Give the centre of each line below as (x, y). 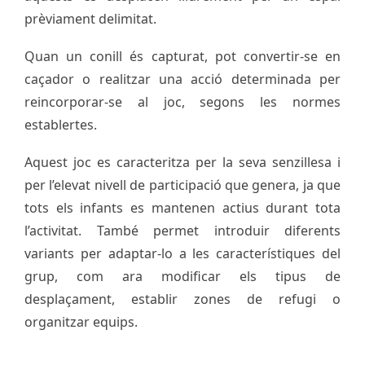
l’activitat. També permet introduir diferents (182, 230)
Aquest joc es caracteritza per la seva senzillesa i (182, 162)
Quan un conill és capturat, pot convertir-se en (182, 56)
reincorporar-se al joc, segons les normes (182, 101)
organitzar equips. (81, 321)
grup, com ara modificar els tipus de (182, 276)
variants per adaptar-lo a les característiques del (182, 253)
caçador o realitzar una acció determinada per (182, 79)
